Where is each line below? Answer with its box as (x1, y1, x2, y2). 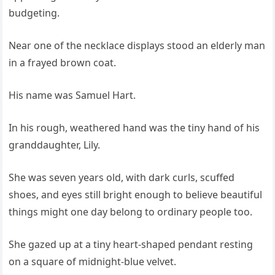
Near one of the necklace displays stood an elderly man (9, 39, 266, 53)
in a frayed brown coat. (9, 56, 117, 70)
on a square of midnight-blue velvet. (9, 255, 177, 269)
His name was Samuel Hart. (9, 88, 136, 103)
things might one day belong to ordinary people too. (9, 205, 253, 219)
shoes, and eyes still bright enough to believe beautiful (9, 188, 263, 202)
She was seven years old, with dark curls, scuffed (9, 171, 235, 185)
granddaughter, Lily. (9, 138, 101, 152)
